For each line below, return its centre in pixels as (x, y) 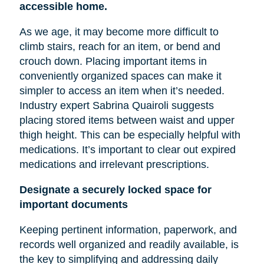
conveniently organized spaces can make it (120, 76)
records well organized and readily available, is (129, 244)
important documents (73, 204)
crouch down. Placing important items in (113, 61)
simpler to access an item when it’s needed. (122, 90)
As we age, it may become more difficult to (119, 32)
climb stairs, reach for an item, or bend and (120, 46)
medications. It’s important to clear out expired (127, 149)
